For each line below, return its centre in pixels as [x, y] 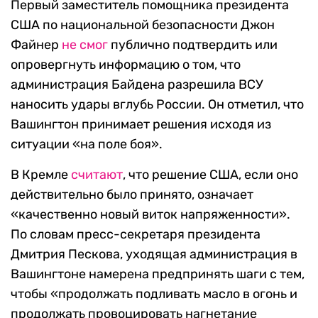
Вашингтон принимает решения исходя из [141, 125]
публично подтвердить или [193, 45]
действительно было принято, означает [132, 195]
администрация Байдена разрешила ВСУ [137, 85]
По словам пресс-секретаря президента [136, 235]
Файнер [36, 45]
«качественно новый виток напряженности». [150, 215]
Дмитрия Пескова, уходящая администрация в [154, 254]
